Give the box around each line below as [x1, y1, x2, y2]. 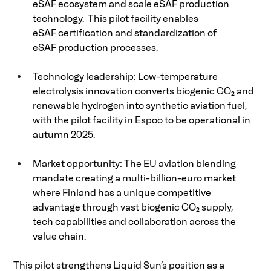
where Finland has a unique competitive [33, 187, 214, 199]
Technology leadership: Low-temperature [33, 71, 220, 83]
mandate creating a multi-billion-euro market [33, 172, 238, 184]
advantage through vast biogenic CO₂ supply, [33, 201, 235, 214]
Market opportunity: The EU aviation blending [33, 158, 238, 170]
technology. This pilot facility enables [33, 13, 201, 25]
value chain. [33, 230, 88, 243]
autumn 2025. [33, 129, 97, 141]
